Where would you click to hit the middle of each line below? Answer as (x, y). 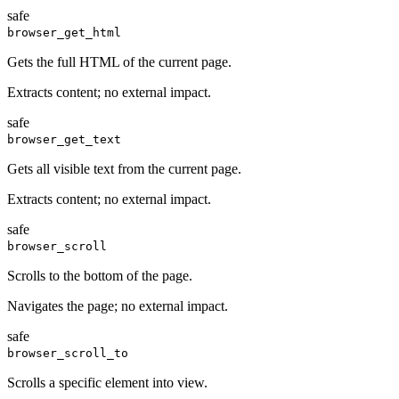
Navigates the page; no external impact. (118, 306)
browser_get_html (64, 33)
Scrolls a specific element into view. (107, 383)
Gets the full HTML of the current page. (119, 62)
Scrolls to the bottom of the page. (100, 276)
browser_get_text (64, 140)
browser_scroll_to (68, 354)
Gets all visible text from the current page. (124, 169)
